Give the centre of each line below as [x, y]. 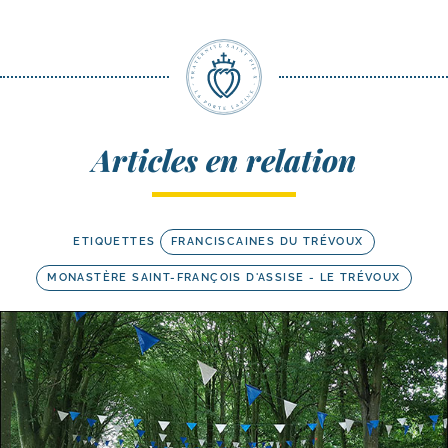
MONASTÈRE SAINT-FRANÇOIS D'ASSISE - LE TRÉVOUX [224, 277]
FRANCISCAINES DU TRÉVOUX [267, 241]
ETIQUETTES [114, 241]
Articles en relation [224, 160]
